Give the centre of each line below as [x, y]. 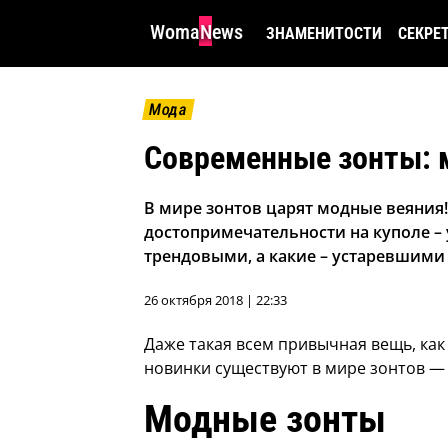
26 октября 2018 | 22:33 [215, 300]
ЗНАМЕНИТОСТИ [324, 33]
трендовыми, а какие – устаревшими [294, 256]
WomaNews [196, 32]
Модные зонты [265, 419]
